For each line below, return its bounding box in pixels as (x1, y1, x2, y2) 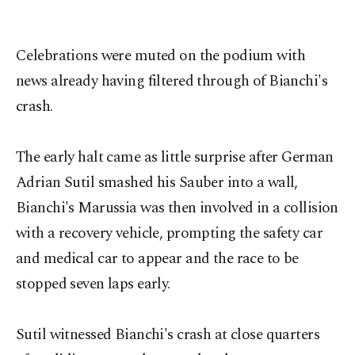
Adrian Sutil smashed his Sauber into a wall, (16, 171, 298, 194)
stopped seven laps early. (16, 273, 170, 296)
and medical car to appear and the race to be (16, 247, 299, 270)
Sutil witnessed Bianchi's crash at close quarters (16, 323, 320, 346)
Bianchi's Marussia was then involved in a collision (16, 197, 338, 219)
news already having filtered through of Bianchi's (16, 70, 328, 93)
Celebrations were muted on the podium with (16, 44, 306, 67)
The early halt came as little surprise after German (16, 146, 334, 169)
